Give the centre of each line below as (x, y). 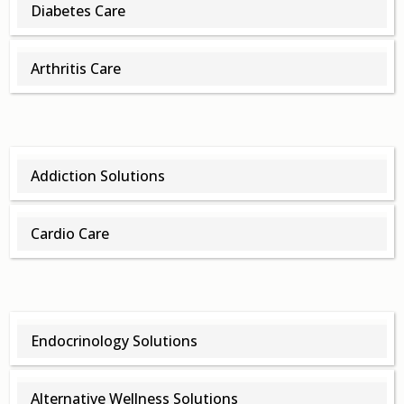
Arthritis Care (76, 69)
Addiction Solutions (98, 176)
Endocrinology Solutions (115, 341)
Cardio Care (70, 234)
